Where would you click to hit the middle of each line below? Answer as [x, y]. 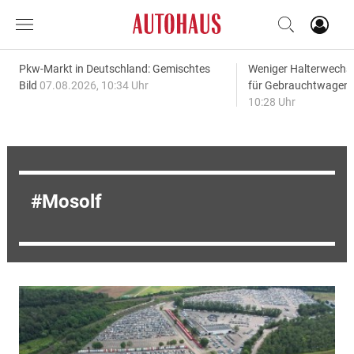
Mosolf [72, 201]
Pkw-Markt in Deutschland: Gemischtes [114, 69]
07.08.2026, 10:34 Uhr [94, 85]
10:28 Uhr [271, 102]
